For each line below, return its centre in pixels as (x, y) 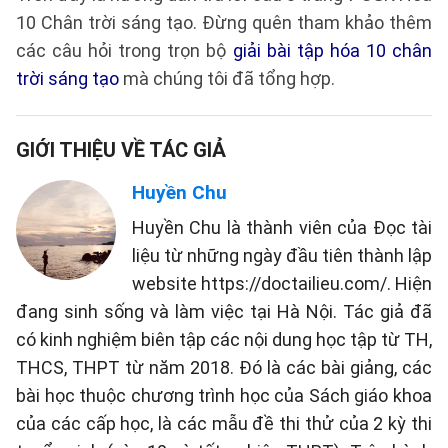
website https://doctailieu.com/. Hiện (282, 283)
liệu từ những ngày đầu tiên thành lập (282, 255)
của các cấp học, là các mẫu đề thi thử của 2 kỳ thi (224, 423)
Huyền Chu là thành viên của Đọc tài (282, 227)
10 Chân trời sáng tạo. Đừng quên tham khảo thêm (224, 22)
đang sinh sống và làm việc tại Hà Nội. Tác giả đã (224, 311)
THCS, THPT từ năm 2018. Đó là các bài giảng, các (224, 367)
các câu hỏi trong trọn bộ (124, 50)
